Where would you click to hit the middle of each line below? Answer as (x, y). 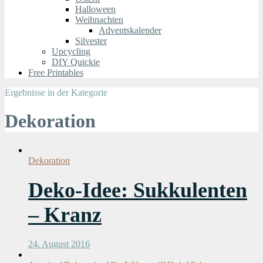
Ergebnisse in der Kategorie (56, 92)
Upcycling (71, 51)
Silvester (91, 41)
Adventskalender (130, 30)
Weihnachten (99, 19)
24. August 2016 (59, 244)
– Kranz (65, 215)
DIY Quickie (76, 62)
